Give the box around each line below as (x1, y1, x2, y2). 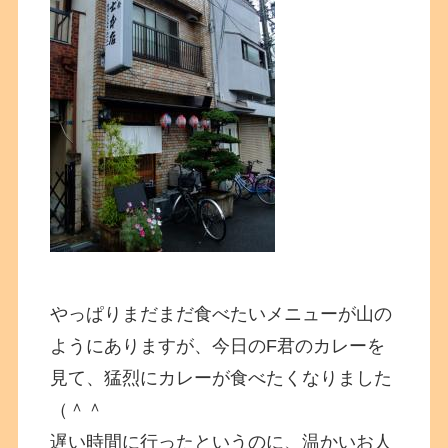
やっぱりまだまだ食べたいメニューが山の (50, 303, 393, 324)
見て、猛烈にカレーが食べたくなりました (50, 367, 393, 388)
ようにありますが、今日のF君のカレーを (50, 335, 386, 356)
